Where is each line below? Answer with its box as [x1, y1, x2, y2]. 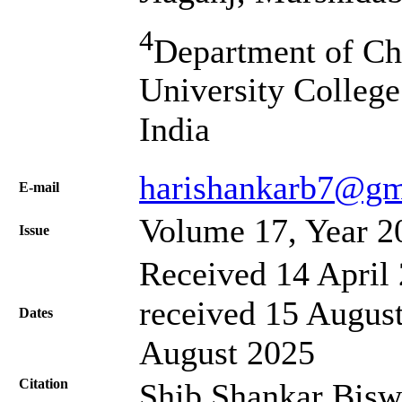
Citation [19, 375, 68, 391]
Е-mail [19, 179, 59, 195]
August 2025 [139, 333, 315, 371]
